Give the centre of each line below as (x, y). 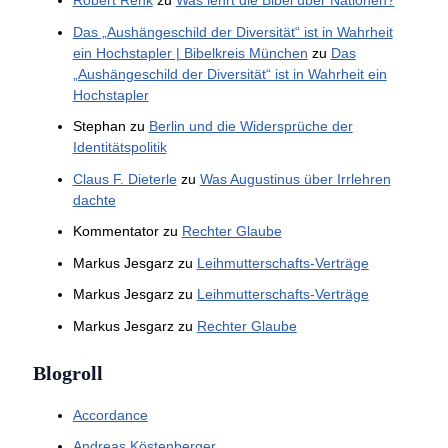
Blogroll (67, 372)
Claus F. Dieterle (124, 178)
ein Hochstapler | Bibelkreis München (190, 52)
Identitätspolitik (119, 147)
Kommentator (115, 231)
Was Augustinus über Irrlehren (295, 178)
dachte (94, 199)
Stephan (99, 126)
